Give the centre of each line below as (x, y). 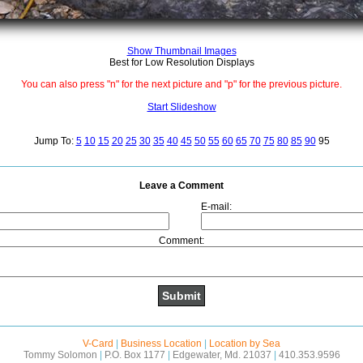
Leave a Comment (181, 186)
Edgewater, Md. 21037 (222, 355)
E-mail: (216, 207)
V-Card (98, 344)
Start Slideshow (181, 107)
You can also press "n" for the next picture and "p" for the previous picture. (181, 84)
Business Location (161, 344)
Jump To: (55, 141)
